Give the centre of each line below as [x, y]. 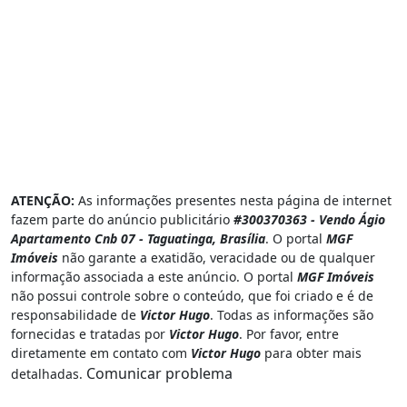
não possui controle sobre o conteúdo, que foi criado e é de [192, 295]
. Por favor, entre [289, 333]
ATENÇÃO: [43, 200]
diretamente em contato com [101, 352]
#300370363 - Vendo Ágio [309, 219]
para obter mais [311, 352]
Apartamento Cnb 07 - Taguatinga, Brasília [138, 238]
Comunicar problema [159, 373]
